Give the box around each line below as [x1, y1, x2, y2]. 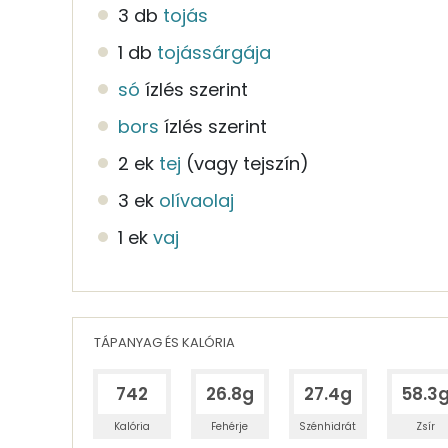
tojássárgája [157, 39, 271, 65]
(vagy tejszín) [186, 150, 309, 176]
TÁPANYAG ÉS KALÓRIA [94, 332, 235, 352]
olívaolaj [159, 187, 234, 213]
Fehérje [211, 418, 249, 434]
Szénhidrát [299, 418, 357, 434]
